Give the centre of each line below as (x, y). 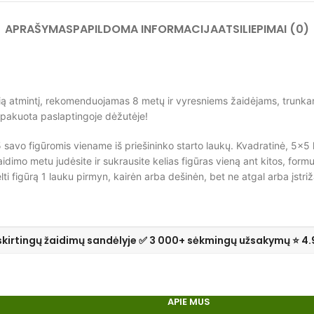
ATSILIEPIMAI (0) (264, 29)
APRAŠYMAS (39, 29)
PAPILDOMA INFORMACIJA (145, 29)
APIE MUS (189, 302)
